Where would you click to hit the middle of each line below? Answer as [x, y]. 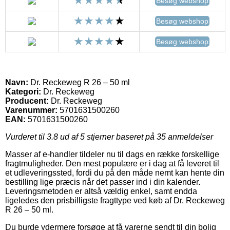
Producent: [27, 101]
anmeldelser [189, 137]
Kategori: [23, 91]
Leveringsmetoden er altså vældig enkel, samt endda [101, 191]
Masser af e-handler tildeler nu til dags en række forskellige [112, 154]
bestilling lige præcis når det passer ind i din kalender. [103, 182]
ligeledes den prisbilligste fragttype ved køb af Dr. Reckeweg [115, 200]
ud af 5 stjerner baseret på [107, 137]
